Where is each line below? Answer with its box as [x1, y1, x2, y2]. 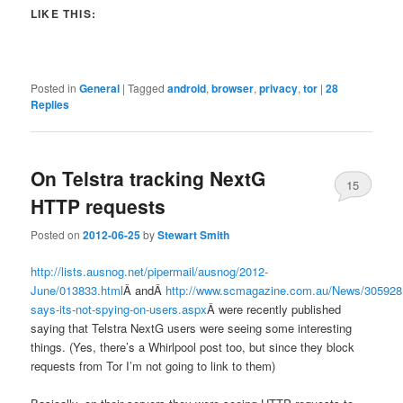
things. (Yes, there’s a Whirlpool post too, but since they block [31, 337, 355, 355]
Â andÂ [123, 281, 166, 299]
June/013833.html [31, 281, 124, 299]
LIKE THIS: [31, 5, 97, 22]
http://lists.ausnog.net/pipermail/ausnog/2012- [31, 262, 269, 280]
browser [211, 80, 255, 97]
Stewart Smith [157, 226, 230, 243]
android [167, 80, 207, 97]
